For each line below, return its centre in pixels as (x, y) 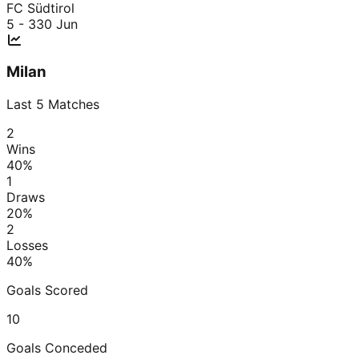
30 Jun (57, 24)
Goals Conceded (57, 347)
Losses (27, 245)
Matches (72, 104)
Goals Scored (47, 290)
